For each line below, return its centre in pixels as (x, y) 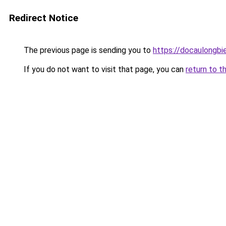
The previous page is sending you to (87, 50)
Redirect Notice (44, 18)
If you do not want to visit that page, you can (104, 69)
